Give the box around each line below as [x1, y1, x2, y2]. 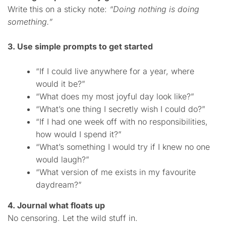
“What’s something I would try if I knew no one [36, 142, 210, 152]
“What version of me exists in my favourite [36, 167, 196, 178]
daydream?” [36, 180, 82, 190]
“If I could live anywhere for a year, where [36, 66, 194, 77]
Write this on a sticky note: [8, 4, 109, 15]
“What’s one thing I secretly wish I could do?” [36, 104, 205, 115]
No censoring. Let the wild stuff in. [8, 213, 138, 223]
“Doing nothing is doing [109, 4, 199, 15]
